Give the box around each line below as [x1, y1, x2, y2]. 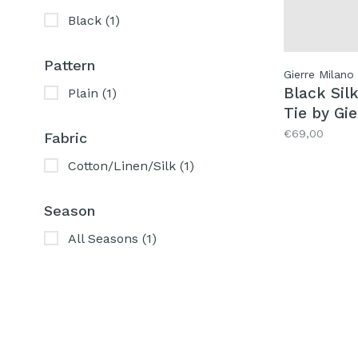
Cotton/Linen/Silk [68, 158, 180, 174]
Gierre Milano [284, 67, 354, 81]
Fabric [44, 129, 87, 147]
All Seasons [68, 231, 142, 247]
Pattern [44, 57, 95, 74]
